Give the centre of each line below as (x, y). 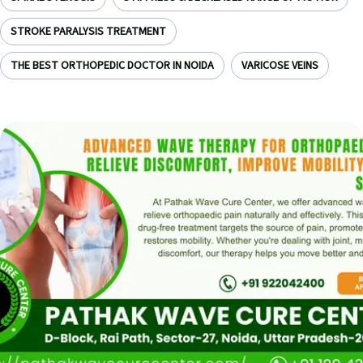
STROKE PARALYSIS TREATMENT (88, 32)
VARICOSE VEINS (280, 66)
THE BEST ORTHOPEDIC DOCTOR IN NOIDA (112, 66)
